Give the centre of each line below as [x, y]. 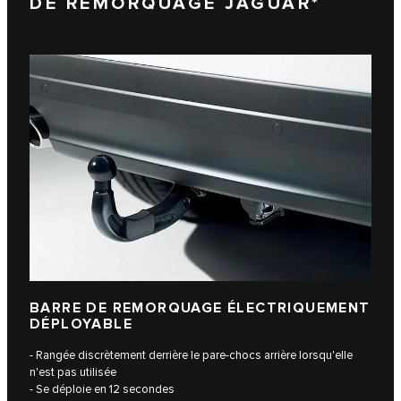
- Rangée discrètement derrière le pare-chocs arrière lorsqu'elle [191, 356]
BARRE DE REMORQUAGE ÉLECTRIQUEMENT [200, 309]
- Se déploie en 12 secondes [102, 390]
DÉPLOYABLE [81, 325]
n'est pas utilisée [73, 373]
